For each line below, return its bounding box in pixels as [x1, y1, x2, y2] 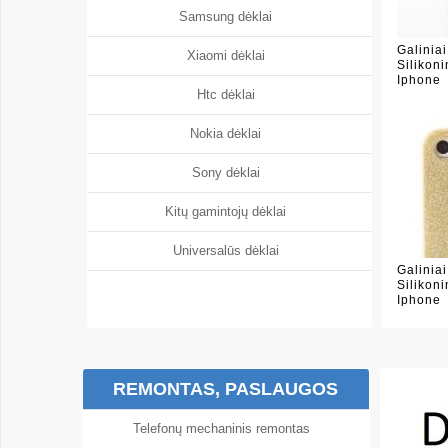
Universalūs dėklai [172, 243, 287, 258]
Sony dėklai [191, 165, 268, 180]
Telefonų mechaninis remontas [133, 421, 319, 436]
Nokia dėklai [190, 126, 269, 141]
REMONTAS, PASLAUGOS [113, 379, 339, 399]
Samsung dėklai [179, 9, 280, 24]
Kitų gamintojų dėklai [165, 204, 294, 219]
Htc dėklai [196, 87, 263, 102]
